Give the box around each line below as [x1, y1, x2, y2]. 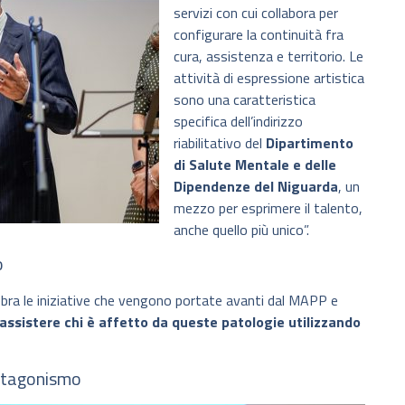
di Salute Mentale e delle [174, 153, 336, 175]
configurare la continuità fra [174, 23, 344, 45]
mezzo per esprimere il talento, [174, 196, 363, 219]
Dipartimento [266, 131, 353, 154]
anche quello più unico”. [174, 218, 309, 240]
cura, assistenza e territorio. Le [174, 44, 363, 67]
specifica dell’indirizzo [174, 109, 303, 132]
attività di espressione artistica [174, 66, 364, 89]
